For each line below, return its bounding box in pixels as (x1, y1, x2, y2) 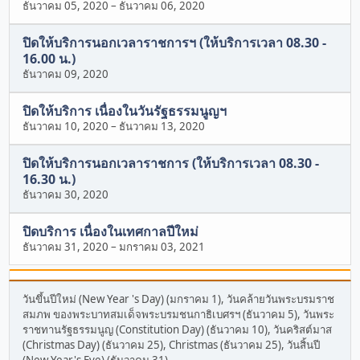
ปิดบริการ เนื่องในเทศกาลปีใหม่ (22, 222, 199, 240)
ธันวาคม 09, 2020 (22, 67, 109, 82)
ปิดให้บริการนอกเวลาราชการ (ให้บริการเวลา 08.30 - (22, 154, 320, 173)
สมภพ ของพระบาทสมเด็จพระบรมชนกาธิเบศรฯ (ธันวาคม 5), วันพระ (22, 306, 335, 321)
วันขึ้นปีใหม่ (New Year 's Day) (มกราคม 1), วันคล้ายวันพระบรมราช (22, 291, 335, 306)
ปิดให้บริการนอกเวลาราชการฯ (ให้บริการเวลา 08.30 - (22, 34, 327, 52)
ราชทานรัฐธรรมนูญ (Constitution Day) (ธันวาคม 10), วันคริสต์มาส (22, 321, 333, 337)
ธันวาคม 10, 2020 (22, 119, 109, 134)
